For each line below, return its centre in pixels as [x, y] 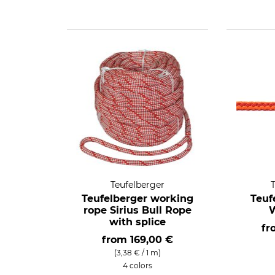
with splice [137, 222]
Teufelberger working [137, 199]
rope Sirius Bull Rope [137, 210]
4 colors [137, 265]
